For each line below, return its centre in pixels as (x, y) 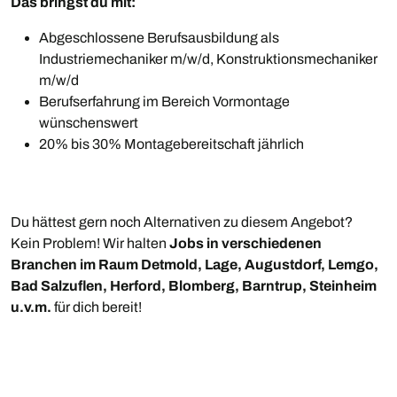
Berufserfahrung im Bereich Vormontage (164, 102)
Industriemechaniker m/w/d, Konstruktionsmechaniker (208, 59)
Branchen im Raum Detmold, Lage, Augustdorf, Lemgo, (195, 265)
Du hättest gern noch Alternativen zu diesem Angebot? (182, 222)
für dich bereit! (97, 307)
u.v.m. (31, 307)
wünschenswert (89, 123)
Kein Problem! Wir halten (90, 244)
